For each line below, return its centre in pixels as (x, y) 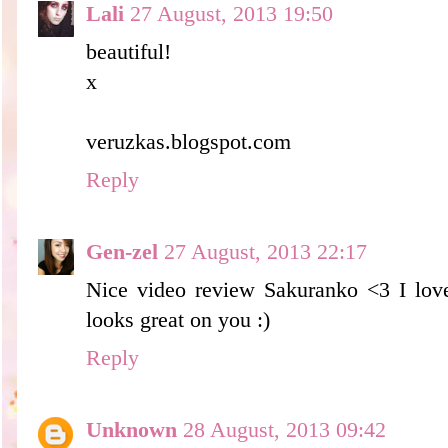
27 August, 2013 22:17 (265, 251)
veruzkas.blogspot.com (188, 141)
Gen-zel (122, 251)
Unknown (131, 429)
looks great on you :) (178, 319)
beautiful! (128, 51)
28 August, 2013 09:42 (284, 429)
